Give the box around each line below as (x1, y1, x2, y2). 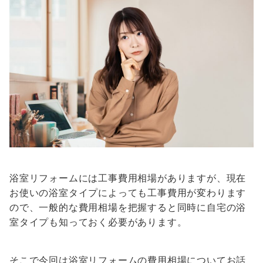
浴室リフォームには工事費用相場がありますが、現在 (9, 172, 247, 184)
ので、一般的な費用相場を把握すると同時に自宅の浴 (9, 201, 247, 214)
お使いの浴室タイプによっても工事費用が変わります (9, 187, 247, 199)
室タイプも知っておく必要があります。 (9, 216, 187, 228)
